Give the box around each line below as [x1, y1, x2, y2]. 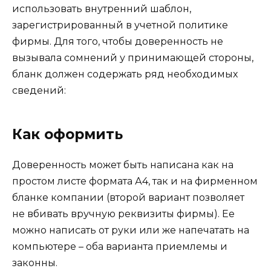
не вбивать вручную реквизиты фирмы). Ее [12, 207, 235, 220]
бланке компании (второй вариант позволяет [12, 191, 244, 203]
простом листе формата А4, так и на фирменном [12, 175, 258, 187]
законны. [12, 256, 57, 269]
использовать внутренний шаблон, [12, 2, 191, 15]
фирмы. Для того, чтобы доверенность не [12, 35, 223, 47]
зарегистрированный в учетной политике [12, 19, 228, 31]
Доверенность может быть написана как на [12, 158, 233, 171]
